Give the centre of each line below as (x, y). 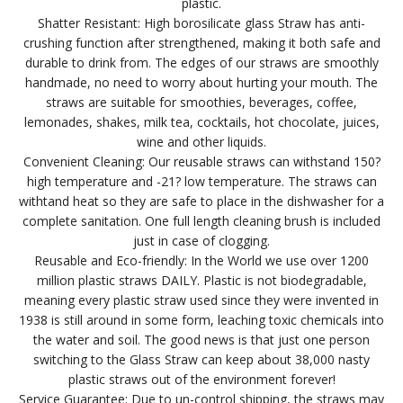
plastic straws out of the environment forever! (201, 380)
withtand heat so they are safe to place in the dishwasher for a (201, 201)
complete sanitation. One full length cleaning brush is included (201, 221)
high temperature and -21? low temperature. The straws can (201, 182)
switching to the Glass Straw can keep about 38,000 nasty (201, 360)
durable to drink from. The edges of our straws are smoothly (201, 63)
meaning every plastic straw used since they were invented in (201, 300)
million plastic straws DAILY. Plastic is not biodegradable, (201, 281)
